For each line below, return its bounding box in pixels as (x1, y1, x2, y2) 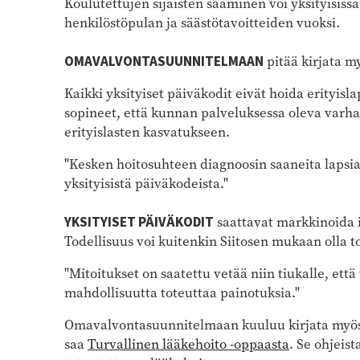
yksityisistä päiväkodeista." (64, 174, 231, 193)
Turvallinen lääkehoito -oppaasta (88, 334, 289, 354)
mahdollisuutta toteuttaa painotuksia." (64, 283, 300, 302)
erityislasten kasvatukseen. (64, 122, 230, 141)
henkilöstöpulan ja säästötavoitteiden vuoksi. (64, 13, 343, 32)
